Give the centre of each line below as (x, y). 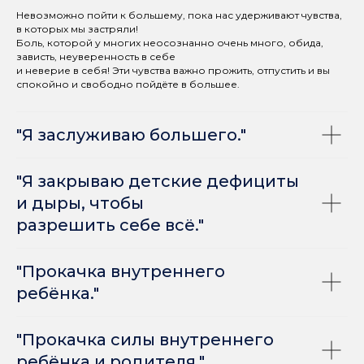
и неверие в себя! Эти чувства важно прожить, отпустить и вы (173, 70)
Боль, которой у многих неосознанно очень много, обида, (170, 42)
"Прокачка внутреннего (121, 271)
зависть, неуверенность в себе (96, 56)
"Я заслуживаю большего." (131, 134)
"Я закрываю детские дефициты (158, 181)
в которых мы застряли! (77, 28)
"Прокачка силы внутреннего (145, 339)
